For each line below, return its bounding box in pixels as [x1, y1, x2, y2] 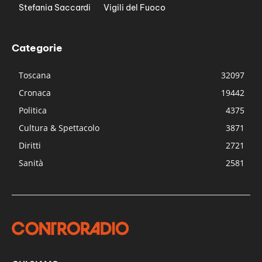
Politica [19, 105, 47, 116]
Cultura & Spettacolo [19, 122, 99, 134]
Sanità [19, 157, 43, 169]
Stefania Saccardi [19, 2, 91, 13]
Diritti [19, 140, 41, 151]
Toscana [19, 70, 51, 81]
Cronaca [19, 87, 51, 99]
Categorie [12, 42, 63, 55]
